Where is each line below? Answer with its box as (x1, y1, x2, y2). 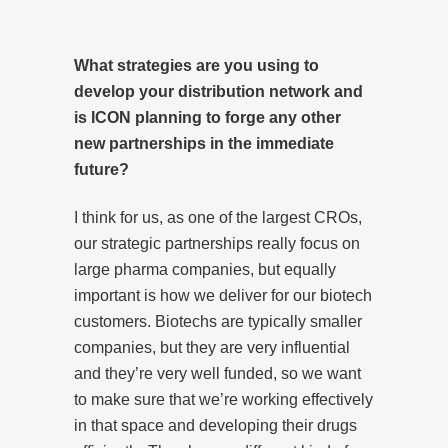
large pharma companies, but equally (74, 260, 336, 278)
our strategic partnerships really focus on (74, 234, 360, 252)
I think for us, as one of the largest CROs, (74, 208, 362, 226)
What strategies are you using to (74, 56, 319, 74)
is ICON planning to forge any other (74, 108, 341, 126)
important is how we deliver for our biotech (74, 286, 372, 304)
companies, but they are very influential (74, 338, 350, 356)
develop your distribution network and (74, 82, 363, 100)
